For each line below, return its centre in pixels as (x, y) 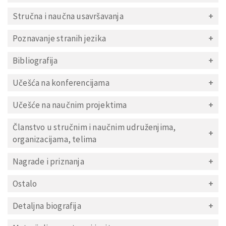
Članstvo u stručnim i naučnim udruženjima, (94, 127)
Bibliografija (35, 60)
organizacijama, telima (55, 139)
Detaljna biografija (47, 206)
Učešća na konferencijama (61, 82)
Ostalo (25, 183)
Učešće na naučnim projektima (70, 105)
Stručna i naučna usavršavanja (68, 16)
